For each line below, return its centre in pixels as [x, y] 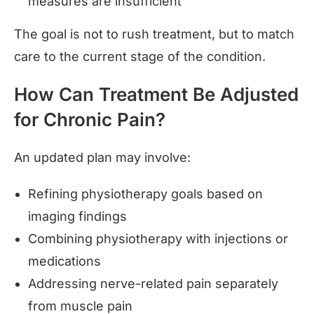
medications [64, 261]
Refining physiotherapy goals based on [145, 193]
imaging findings [77, 216]
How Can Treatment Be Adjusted [156, 94]
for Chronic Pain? [90, 119]
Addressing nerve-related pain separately [153, 283]
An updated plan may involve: [102, 157]
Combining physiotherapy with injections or [158, 238]
